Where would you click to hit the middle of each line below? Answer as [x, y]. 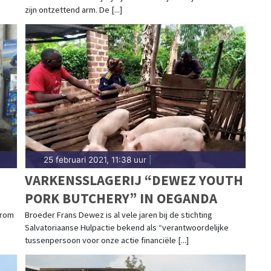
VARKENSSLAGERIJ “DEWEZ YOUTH [134, 180]
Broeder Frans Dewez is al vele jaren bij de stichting [118, 215]
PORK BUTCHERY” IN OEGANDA [121, 198]
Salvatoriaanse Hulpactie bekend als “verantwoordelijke [126, 228]
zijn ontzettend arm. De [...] [73, 10]
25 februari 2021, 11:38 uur [95, 160]
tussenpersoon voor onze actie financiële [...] [106, 240]
